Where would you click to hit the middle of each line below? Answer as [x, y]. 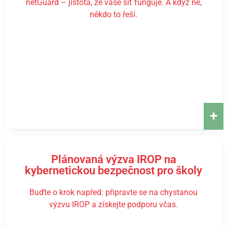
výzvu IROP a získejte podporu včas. [113, 204]
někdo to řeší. [113, 14]
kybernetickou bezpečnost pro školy [113, 171]
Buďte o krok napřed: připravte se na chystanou [113, 192]
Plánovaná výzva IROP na [113, 159]
